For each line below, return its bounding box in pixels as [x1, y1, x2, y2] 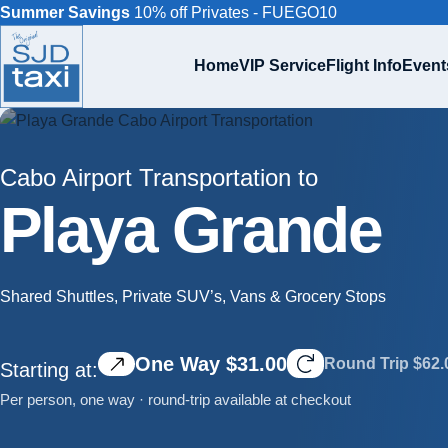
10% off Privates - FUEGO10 [130, 4, 337, 21]
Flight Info [326, 57, 402, 74]
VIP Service [239, 57, 326, 74]
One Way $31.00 [135, 352, 287, 375]
